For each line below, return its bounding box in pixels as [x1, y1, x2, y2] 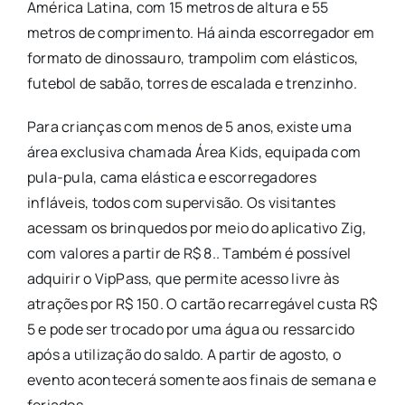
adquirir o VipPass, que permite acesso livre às [26, 268, 340, 289]
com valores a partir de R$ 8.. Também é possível [26, 243, 352, 264]
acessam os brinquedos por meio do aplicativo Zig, [26, 218, 366, 239]
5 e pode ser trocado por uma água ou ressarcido [26, 319, 355, 340]
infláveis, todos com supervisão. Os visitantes [26, 193, 336, 213]
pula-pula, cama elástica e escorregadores [26, 167, 316, 188]
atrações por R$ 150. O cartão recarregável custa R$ [26, 294, 378, 315]
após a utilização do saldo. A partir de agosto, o [26, 344, 341, 365]
